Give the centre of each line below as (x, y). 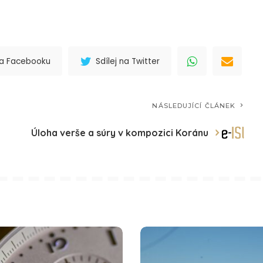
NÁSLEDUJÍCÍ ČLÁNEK (194, 106)
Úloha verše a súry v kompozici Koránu (120, 132)
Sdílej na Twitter (128, 61)
